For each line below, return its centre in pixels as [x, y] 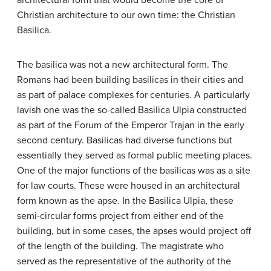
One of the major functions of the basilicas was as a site [134, 171]
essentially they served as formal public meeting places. [135, 155]
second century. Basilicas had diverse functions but [125, 140]
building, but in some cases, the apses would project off [134, 231]
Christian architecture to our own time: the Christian [126, 15]
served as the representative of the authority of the [124, 261]
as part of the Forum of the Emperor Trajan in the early [131, 125]
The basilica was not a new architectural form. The [122, 65]
